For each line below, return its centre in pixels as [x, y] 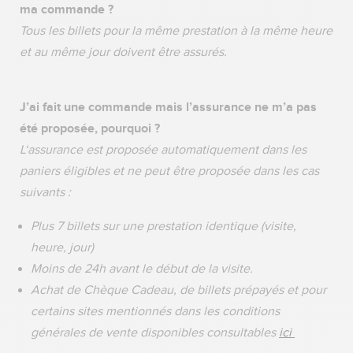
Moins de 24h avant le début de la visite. [143, 269]
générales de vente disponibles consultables [155, 333]
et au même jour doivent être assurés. [125, 52]
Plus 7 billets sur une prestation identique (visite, [163, 226]
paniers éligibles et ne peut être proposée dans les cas [169, 171]
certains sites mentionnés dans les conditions [155, 311]
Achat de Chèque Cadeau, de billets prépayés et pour [178, 290]
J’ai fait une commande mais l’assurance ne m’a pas [168, 107]
